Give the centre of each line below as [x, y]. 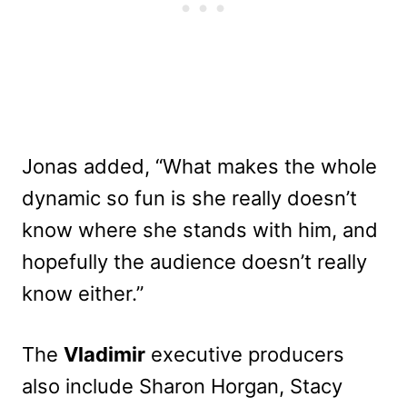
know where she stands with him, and [200, 229]
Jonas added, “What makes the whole [199, 166]
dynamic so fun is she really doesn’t [189, 198]
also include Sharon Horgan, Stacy [182, 386]
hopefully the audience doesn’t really [194, 261]
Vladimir [104, 354]
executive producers [245, 354]
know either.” [83, 293]
